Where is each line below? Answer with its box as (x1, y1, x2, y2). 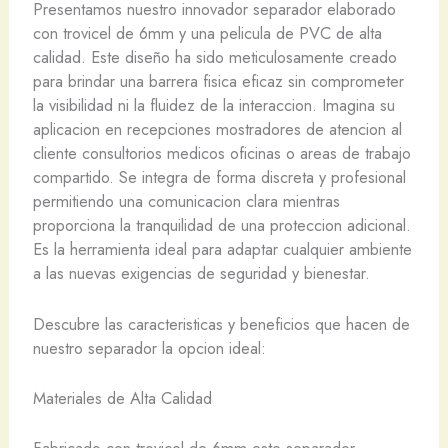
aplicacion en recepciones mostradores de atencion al (32, 117, 402, 142)
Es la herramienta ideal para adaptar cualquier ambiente (32, 237, 412, 262)
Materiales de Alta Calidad (32, 385, 212, 410)
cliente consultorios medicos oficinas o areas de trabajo (32, 141, 411, 166)
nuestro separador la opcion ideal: (32, 335, 266, 360)
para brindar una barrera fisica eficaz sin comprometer (32, 69, 404, 94)
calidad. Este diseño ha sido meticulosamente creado (32, 45, 397, 70)
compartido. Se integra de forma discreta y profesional (32, 165, 406, 190)
